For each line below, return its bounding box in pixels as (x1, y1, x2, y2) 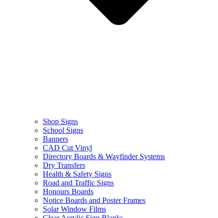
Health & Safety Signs (43, 169, 111, 178)
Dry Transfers (43, 161, 85, 169)
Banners (43, 134, 68, 143)
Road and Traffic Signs (43, 178, 114, 187)
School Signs (43, 126, 83, 134)
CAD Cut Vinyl (43, 143, 92, 152)
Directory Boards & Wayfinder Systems (43, 152, 165, 161)
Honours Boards (43, 187, 93, 196)
